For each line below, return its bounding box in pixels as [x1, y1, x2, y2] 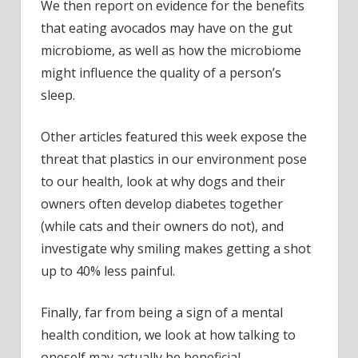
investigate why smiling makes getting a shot [41, 240, 311, 258]
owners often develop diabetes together [41, 195, 283, 213]
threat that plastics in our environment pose [41, 150, 307, 169]
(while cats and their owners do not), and [41, 217, 284, 236]
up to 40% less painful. [41, 262, 175, 280]
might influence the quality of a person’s [41, 64, 281, 82]
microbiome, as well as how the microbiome [41, 42, 301, 60]
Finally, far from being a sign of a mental [41, 304, 283, 322]
